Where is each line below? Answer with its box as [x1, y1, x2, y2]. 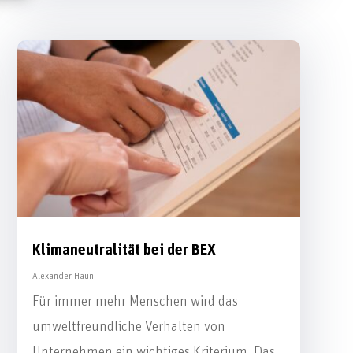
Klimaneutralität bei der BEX [32, 242, 216, 258]
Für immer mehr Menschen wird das [32, 294, 238, 309]
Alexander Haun [32, 270, 94, 281]
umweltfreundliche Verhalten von [32, 319, 225, 334]
